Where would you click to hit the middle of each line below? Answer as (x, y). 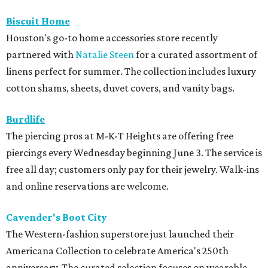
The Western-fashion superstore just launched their (120, 234)
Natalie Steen (105, 55)
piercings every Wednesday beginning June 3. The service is (134, 153)
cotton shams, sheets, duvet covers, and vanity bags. (120, 88)
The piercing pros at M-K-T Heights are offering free (120, 136)
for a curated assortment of (196, 55)
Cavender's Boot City (57, 217)
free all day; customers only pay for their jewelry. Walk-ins (133, 170)
